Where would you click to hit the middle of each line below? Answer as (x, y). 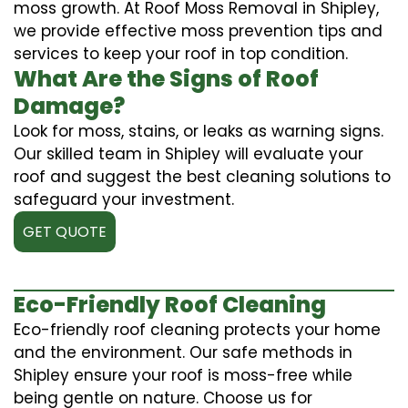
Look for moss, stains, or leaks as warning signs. (199, 131)
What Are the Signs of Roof (166, 78)
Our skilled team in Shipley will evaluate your (189, 153)
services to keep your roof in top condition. (181, 53)
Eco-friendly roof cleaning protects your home (197, 329)
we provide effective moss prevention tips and (198, 31)
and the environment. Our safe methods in (183, 352)
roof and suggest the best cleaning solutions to (202, 176)
